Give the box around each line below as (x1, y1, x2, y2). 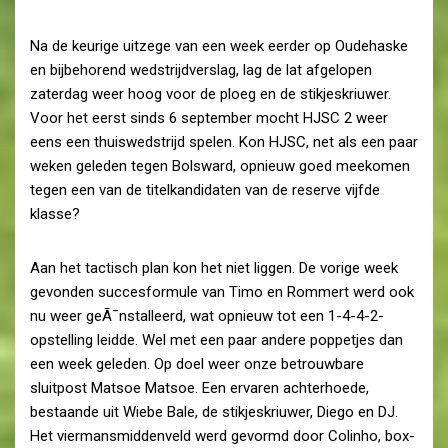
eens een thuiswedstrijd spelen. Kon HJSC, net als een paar (30, 132, 418, 151)
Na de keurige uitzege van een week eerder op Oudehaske (30, 36, 408, 55)
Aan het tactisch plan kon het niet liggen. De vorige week (30, 258, 398, 277)
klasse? (30, 204, 80, 223)
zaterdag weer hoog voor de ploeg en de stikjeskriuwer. (30, 84, 391, 103)
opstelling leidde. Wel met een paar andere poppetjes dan (30, 330, 403, 349)
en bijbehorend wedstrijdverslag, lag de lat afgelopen (30, 60, 372, 79)
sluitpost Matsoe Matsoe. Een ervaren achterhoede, (30, 378, 369, 397)
